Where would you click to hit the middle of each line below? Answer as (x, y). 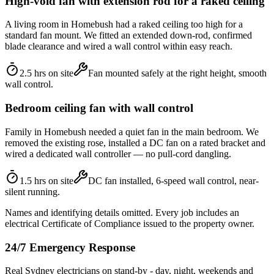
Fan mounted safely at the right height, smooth (177, 73)
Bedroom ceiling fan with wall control (99, 108)
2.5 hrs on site (46, 73)
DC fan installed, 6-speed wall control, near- (173, 180)
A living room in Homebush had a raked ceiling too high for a (124, 24)
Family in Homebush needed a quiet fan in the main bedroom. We (132, 131)
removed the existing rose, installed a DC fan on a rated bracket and (135, 143)
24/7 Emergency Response (70, 247)
